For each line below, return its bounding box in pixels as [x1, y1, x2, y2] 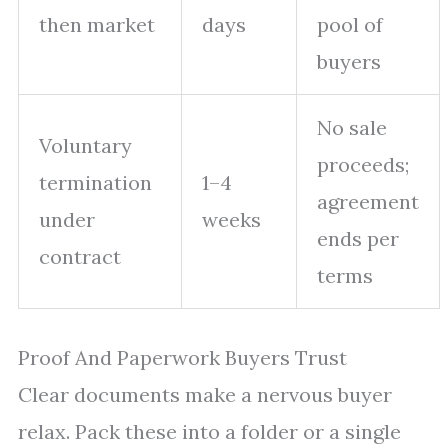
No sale [317, 115, 387, 140]
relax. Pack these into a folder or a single [18, 419, 401, 444]
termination [39, 170, 152, 195]
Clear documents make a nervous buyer [18, 382, 392, 407]
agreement [317, 189, 419, 214]
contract [39, 244, 121, 269]
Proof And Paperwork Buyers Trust [18, 345, 347, 370]
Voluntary [39, 133, 132, 158]
